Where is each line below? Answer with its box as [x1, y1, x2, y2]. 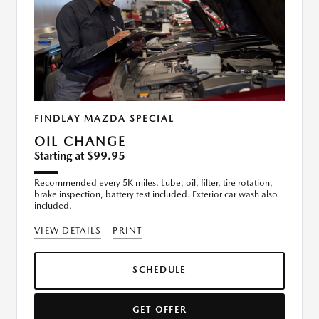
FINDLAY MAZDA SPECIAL [34, 113, 174, 125]
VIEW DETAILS [34, 225, 102, 236]
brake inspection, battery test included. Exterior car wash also [34, 189, 278, 200]
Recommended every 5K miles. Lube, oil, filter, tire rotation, [34, 177, 273, 189]
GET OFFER [132, 304, 187, 315]
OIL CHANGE [34, 134, 126, 150]
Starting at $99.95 [34, 149, 125, 163]
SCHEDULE [132, 264, 187, 276]
